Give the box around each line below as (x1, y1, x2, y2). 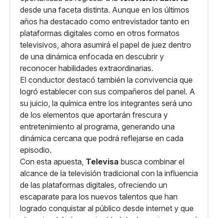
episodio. (20, 145, 52, 155)
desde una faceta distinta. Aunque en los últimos (20, 5, 189, 15)
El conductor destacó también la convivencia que (20, 75, 193, 85)
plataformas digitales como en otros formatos (20, 28, 180, 38)
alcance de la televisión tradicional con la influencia (20, 168, 198, 178)
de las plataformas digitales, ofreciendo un (20, 180, 167, 190)
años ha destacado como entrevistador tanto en (20, 17, 189, 26)
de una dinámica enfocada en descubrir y (20, 52, 164, 61)
